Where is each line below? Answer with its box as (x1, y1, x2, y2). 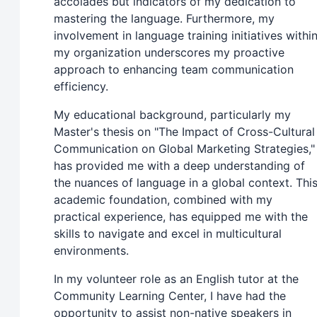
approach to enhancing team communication (54, 62, 294, 77)
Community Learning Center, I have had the (54, 289, 286, 304)
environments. (54, 243, 129, 258)
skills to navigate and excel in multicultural (54, 226, 282, 241)
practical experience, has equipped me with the (54, 209, 308, 224)
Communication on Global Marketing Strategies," (54, 142, 315, 156)
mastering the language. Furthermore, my (54, 11, 275, 26)
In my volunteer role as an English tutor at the (54, 272, 299, 287)
